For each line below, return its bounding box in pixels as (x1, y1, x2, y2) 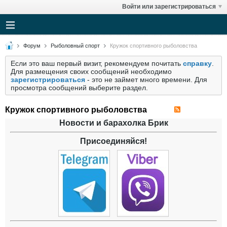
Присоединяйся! (80, 137, 147, 145)
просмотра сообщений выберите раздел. (11, 84, 148, 92)
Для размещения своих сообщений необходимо (11, 67, 172, 75)
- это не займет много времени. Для (85, 75, 207, 84)
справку (183, 59, 212, 67)
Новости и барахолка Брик (59, 119, 168, 127)
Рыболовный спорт (51, 43, 100, 49)
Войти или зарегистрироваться (122, 3, 216, 10)
